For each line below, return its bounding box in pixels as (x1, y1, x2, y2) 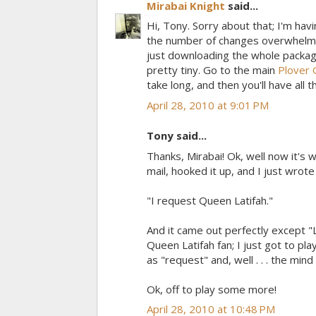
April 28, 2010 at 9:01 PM (147, 97, 269, 112)
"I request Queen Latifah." (147, 193, 273, 207)
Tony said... (147, 128, 207, 143)
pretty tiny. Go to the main (147, 63, 278, 78)
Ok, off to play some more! (147, 281, 276, 296)
